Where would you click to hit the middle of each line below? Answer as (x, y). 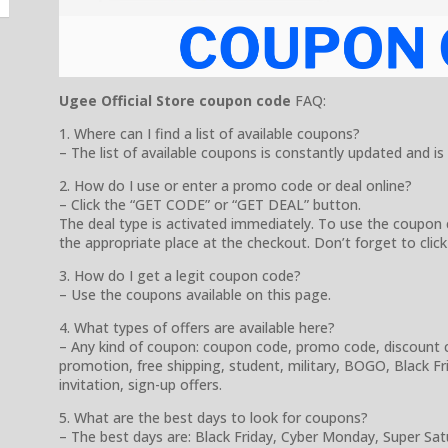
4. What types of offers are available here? (197, 327)
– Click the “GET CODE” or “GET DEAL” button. (210, 204)
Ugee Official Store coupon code (175, 100)
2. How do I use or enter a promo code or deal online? (235, 185)
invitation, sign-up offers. (140, 384)
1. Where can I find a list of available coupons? (209, 133)
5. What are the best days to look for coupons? (213, 417)
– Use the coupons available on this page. (195, 294)
